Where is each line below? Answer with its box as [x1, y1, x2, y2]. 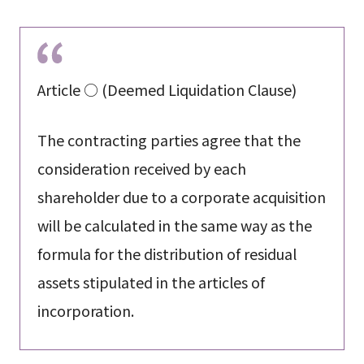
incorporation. [37, 300, 134, 322]
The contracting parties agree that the [37, 129, 301, 151]
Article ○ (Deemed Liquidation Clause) [37, 79, 297, 101]
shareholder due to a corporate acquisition [37, 186, 326, 208]
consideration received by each [37, 158, 246, 180]
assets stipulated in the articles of [37, 271, 265, 293]
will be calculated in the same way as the [37, 214, 312, 236]
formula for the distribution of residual [37, 243, 297, 265]
